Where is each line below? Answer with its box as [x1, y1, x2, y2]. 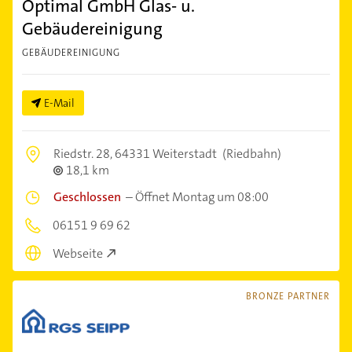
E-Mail [44, 95, 75, 110]
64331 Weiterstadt [115, 145, 217, 162]
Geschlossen [53, 188, 121, 205]
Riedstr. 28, [53, 145, 115, 162]
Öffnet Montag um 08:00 [135, 188, 269, 205]
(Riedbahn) [220, 145, 281, 162]
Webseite [53, 245, 103, 262]
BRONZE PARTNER [246, 290, 330, 303]
